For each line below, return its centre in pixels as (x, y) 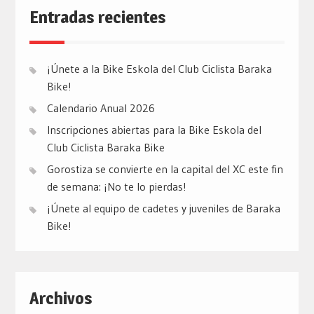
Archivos (61, 299)
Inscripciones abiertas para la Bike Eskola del (154, 130)
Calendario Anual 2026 (101, 108)
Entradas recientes (97, 18)
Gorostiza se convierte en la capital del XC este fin (165, 169)
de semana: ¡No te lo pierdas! (116, 187)
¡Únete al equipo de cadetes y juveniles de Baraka (163, 209)
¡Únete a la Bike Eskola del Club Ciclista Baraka (159, 69)
